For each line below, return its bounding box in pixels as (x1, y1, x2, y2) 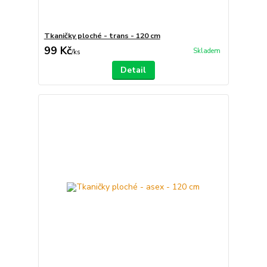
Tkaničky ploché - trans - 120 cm (44, 30, 160, 41)
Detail (120, 64, 147, 76)
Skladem (193, 46, 221, 55)
